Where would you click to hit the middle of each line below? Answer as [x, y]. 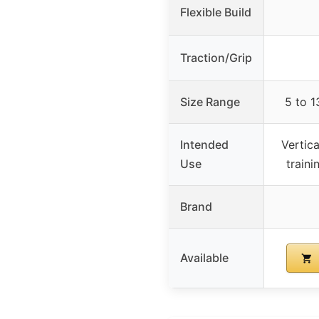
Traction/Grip [216, 57]
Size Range [210, 101]
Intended [204, 144]
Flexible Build [216, 12]
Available [204, 257]
